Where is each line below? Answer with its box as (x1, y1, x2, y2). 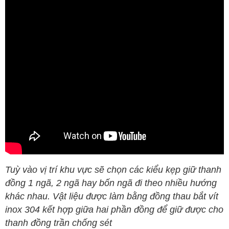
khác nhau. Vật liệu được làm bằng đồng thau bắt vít (5, 191, 218, 201)
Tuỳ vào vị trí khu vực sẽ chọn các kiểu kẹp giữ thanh (5, 164, 221, 175)
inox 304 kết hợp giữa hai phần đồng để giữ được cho (5, 204, 223, 215)
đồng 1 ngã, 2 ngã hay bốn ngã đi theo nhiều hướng (5, 177, 217, 188)
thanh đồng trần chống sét (5, 217, 114, 228)
